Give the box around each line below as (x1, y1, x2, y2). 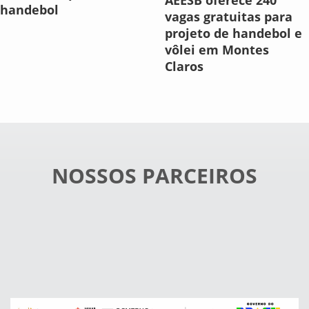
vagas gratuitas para (165, 8, 292, 26)
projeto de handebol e (165, 25, 302, 42)
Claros (165, 58, 203, 75)
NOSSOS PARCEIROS (52, 161, 257, 190)
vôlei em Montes (165, 41, 269, 59)
